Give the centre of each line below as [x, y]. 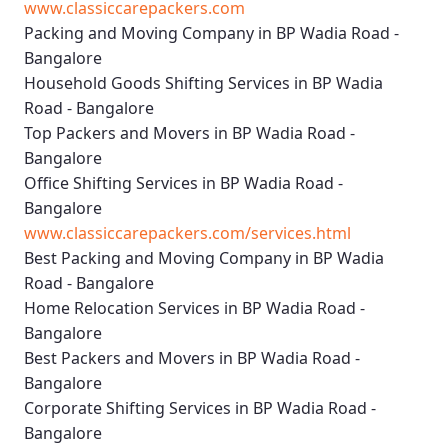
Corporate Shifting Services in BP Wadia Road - [200, 408]
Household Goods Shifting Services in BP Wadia [203, 83]
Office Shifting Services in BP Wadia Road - [183, 183]
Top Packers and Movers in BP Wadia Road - [189, 133]
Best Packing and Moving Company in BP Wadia [204, 258]
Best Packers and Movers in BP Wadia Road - [192, 358]
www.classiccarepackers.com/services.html [187, 233]
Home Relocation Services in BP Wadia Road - [194, 308]
